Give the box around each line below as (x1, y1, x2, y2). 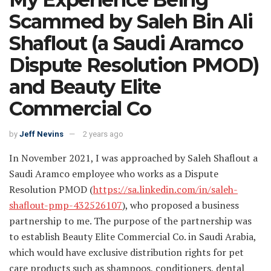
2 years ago (83, 129, 123, 139)
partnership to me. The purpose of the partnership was (9, 214, 252, 227)
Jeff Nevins (19, 129, 64, 139)
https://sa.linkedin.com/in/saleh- (93, 182, 238, 196)
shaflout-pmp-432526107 (9, 198, 122, 212)
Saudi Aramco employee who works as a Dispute (9, 166, 218, 180)
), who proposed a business (122, 198, 239, 212)
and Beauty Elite (9, 75, 161, 99)
